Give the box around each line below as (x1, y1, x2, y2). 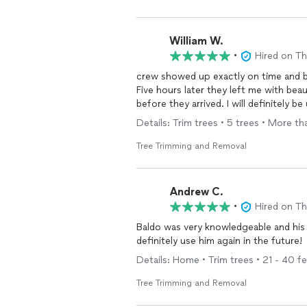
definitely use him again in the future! (136, 235, 302, 247)
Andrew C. (169, 184, 223, 198)
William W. (169, 34, 223, 47)
